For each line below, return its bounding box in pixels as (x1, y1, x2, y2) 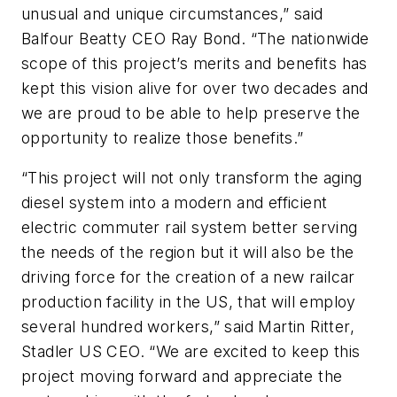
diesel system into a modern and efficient (21, 193, 328, 213)
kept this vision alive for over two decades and (21, 78, 369, 97)
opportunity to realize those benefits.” (21, 128, 308, 147)
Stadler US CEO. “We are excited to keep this (21, 342, 361, 362)
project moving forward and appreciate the (21, 367, 343, 386)
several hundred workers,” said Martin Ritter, (21, 317, 354, 337)
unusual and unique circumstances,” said (21, 4, 323, 23)
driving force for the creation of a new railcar (21, 268, 355, 287)
